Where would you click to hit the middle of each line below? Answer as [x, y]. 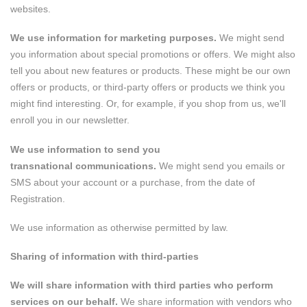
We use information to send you [85, 149]
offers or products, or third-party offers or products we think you [148, 87]
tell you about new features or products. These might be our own [150, 71]
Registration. [38, 198]
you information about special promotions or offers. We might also [153, 54]
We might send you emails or [221, 165]
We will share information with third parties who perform [142, 285]
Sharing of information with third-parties [105, 256]
